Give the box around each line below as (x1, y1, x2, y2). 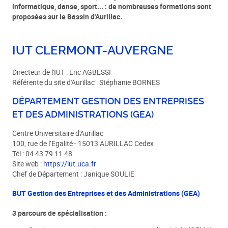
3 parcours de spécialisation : (12, 208, 107, 218)
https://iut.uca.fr (43, 159, 97, 169)
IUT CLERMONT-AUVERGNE (12, 43, 174, 58)
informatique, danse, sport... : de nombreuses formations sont (12, 2, 212, 11)
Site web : (12, 159, 44, 169)
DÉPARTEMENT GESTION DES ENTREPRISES (12, 96, 205, 107)
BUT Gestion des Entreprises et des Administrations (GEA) (12, 189, 201, 198)
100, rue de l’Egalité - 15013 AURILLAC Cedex (12, 139, 154, 149)
